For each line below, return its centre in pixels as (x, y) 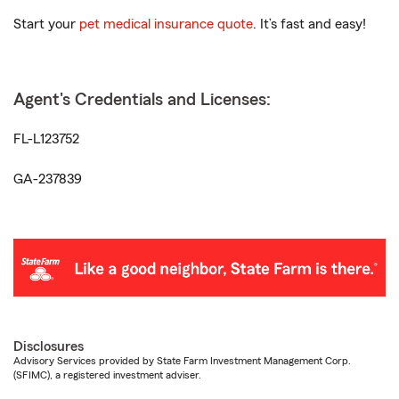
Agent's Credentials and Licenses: (142, 100)
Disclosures (49, 347)
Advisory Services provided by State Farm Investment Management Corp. (182, 361)
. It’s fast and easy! (309, 24)
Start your (46, 24)
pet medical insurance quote (166, 24)
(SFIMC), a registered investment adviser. (107, 375)
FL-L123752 (46, 139)
